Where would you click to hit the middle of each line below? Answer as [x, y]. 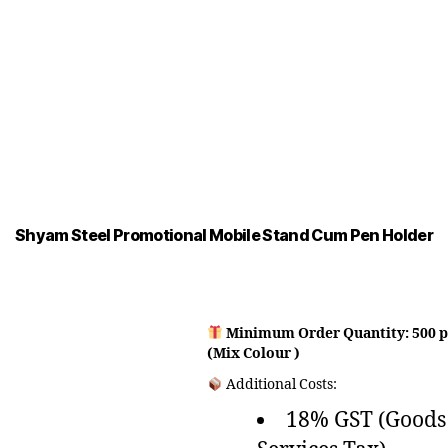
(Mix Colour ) [253, 353]
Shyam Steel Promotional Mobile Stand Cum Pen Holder [224, 235]
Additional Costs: [279, 385]
